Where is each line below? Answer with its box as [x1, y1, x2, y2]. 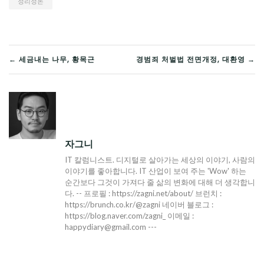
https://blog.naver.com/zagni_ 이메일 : [65, 211, 194, 221]
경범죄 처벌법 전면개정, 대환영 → [136, 54, 255, 65]
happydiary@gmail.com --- [65, 222, 157, 232]
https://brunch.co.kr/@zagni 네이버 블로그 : [65, 200, 213, 210]
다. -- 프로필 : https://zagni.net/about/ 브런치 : [65, 189, 222, 199]
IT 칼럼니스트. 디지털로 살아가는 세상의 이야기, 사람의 [65, 155, 255, 165]
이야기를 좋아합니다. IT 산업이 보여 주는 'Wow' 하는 [65, 166, 246, 176]
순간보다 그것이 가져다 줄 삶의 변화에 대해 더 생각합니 [65, 177, 255, 187]
